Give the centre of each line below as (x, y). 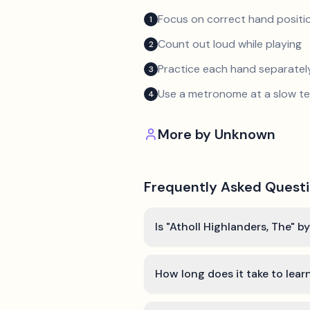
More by (186, 134)
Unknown (245, 134)
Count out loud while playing (230, 44)
